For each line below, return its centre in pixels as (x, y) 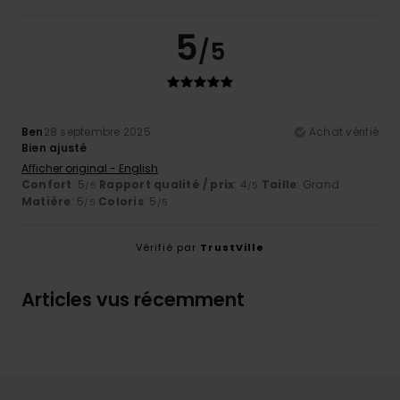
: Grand (318, 185)
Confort (47, 185)
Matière (46, 202)
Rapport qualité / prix (167, 185)
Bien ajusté (54, 148)
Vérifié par (168, 248)
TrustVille (232, 248)
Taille (279, 185)
